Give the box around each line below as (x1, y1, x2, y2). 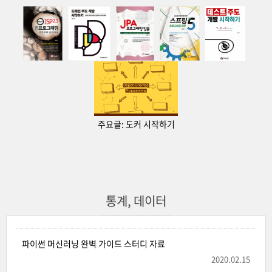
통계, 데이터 (106, 192, 166, 209)
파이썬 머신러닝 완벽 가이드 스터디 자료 (22, 237, 165, 250)
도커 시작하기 (125, 118, 175, 130)
